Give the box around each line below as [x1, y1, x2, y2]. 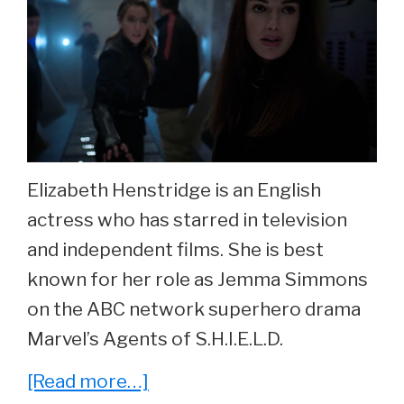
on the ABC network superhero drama [27, 298, 361, 321]
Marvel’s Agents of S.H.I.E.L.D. [27, 327, 283, 351]
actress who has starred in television [27, 208, 347, 232]
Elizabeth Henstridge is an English [27, 179, 321, 202]
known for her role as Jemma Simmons [27, 268, 368, 291]
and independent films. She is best [27, 238, 324, 262]
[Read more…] [27, 370, 149, 393]
